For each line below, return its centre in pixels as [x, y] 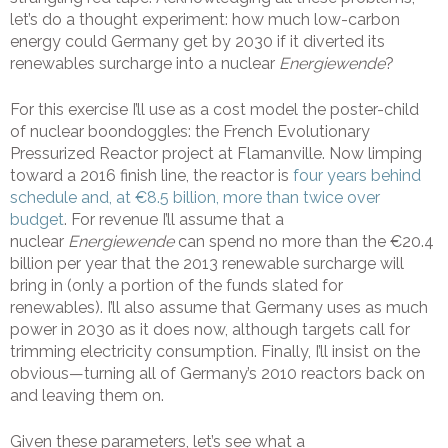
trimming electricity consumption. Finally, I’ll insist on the [215, 352]
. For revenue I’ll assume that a [174, 220]
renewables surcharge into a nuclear [144, 64]
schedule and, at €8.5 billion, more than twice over [195, 198]
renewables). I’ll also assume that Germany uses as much [219, 308]
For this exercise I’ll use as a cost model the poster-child [214, 110]
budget [37, 220]
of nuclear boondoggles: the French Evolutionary [190, 132]
